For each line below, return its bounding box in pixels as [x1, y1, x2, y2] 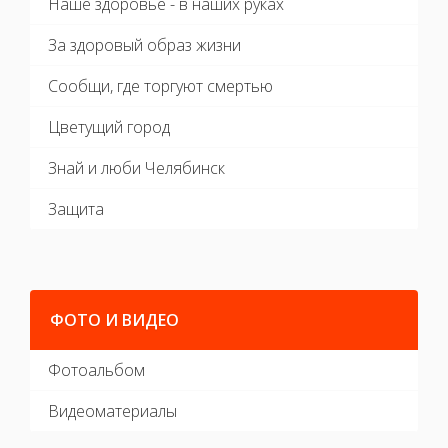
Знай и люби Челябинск [48, 148, 225, 171]
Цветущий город [48, 107, 170, 130]
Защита [48, 189, 104, 212]
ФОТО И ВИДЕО [50, 300, 179, 323]
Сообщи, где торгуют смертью [48, 66, 273, 89]
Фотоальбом [48, 350, 145, 373]
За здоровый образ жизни [48, 25, 241, 48]
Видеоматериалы [48, 391, 177, 414]
